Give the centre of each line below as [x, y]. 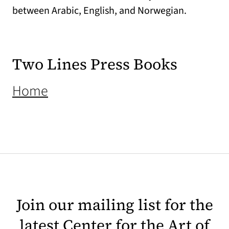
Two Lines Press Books [95, 64]
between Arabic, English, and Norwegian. [99, 11]
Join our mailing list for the [114, 205]
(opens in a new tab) [106, 90]
